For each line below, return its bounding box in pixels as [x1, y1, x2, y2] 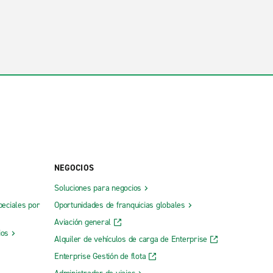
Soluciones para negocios [54, 182, 141, 194]
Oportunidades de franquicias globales [54, 199, 185, 211]
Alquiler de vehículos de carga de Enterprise [54, 233, 207, 245]
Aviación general [54, 216, 111, 228]
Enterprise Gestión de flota [54, 250, 146, 262]
